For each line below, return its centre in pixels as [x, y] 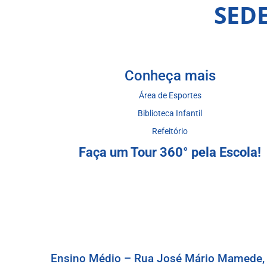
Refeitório [170, 131]
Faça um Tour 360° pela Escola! [170, 153]
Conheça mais [170, 76]
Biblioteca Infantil [170, 114]
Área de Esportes [170, 96]
